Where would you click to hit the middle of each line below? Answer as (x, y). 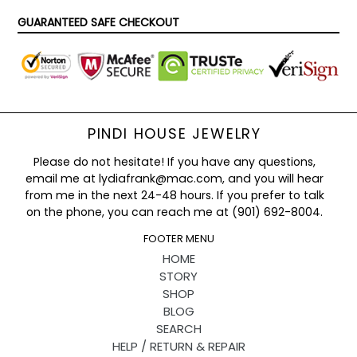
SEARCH (178, 329)
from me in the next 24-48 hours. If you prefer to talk (175, 195)
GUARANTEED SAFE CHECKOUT (98, 23)
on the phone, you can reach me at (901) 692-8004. (175, 212)
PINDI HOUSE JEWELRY (175, 133)
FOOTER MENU (178, 238)
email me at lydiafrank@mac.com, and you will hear (175, 178)
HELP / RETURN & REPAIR (178, 347)
